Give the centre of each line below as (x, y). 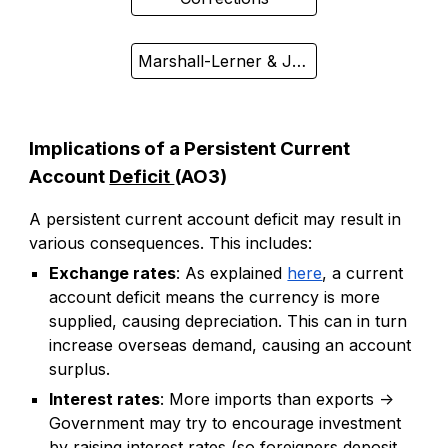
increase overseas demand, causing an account (230, 345)
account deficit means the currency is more (215, 297)
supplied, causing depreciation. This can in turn (228, 321)
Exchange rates (113, 273)
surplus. (80, 369)
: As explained (232, 273)
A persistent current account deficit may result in (215, 219)
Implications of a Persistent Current (190, 149)
